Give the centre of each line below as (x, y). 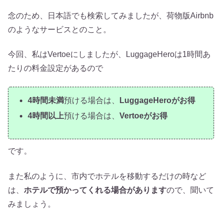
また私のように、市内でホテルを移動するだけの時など (107, 176)
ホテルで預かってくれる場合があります (95, 190)
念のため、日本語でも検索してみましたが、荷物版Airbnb (111, 15)
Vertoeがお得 (144, 116)
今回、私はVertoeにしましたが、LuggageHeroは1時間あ (109, 55)
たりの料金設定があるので (55, 68)
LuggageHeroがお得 (158, 100)
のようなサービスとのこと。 (59, 29)
